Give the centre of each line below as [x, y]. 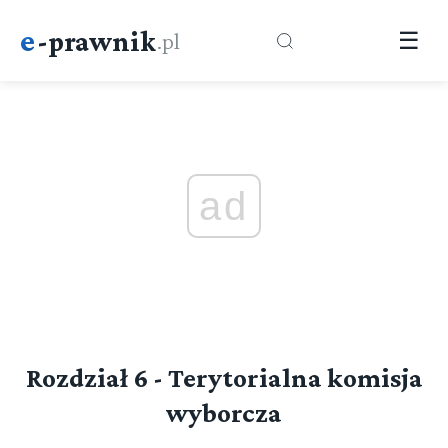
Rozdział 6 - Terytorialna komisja [224, 378]
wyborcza [224, 413]
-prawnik [96, 40]
